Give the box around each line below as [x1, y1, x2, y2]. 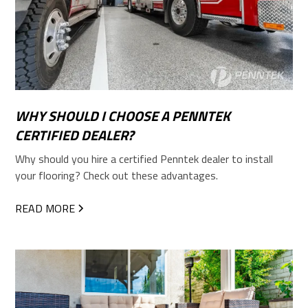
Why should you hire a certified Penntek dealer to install [15, 151, 274, 168]
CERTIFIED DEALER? [15, 124, 135, 146]
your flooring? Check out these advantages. [15, 167, 219, 184]
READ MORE [15, 200, 76, 217]
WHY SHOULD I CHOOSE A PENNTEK [15, 105, 231, 127]
